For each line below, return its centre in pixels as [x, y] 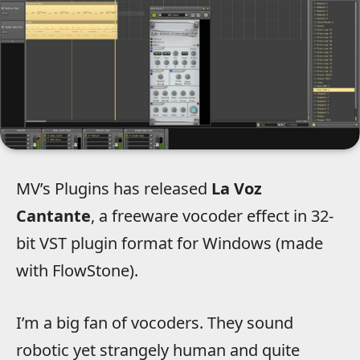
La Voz [237, 189]
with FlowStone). [77, 271]
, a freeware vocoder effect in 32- [212, 216]
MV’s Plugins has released [114, 189]
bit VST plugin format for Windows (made [170, 243]
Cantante [53, 216]
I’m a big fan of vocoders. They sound [155, 323]
